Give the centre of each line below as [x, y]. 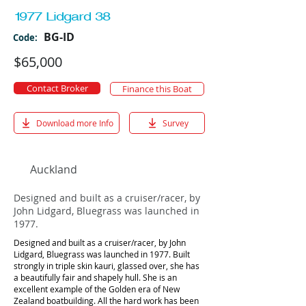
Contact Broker [57, 88]
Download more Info [75, 123]
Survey [175, 123]
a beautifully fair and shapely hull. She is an [95, 278]
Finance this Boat [157, 89]
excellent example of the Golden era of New [97, 289]
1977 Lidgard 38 [62, 16]
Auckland [54, 169]
